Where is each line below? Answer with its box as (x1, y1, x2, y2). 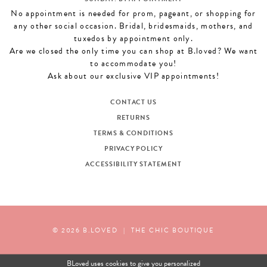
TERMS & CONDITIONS (93, 128, 174, 139)
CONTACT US (110, 97, 157, 108)
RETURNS (117, 113, 150, 123)
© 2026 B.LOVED (52, 225, 118, 235)
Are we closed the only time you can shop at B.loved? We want (9, 45, 258, 58)
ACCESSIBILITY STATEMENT (85, 159, 182, 170)
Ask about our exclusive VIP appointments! (48, 70, 219, 83)
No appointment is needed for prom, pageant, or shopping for (11, 7, 256, 20)
